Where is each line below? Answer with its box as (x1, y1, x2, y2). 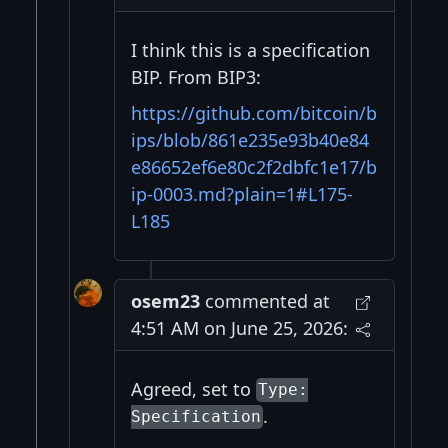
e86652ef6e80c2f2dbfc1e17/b (130, 154, 377, 179)
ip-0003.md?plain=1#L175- (130, 181, 353, 206)
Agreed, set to (130, 376, 256, 401)
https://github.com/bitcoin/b (130, 100, 377, 125)
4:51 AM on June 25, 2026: (130, 315, 348, 340)
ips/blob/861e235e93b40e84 (130, 127, 369, 152)
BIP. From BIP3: (130, 64, 261, 89)
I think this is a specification (130, 37, 370, 62)
